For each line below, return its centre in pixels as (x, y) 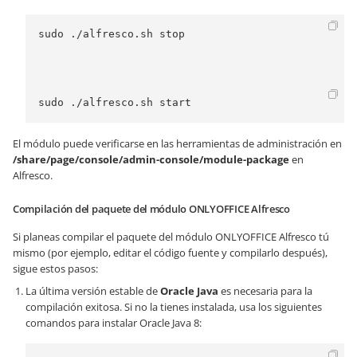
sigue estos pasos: (55, 269)
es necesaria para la (265, 291)
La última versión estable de (93, 291)
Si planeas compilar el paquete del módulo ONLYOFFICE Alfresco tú (171, 237)
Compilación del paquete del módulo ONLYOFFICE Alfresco (151, 209)
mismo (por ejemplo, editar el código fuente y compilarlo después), (170, 253)
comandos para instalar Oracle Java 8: (114, 323)
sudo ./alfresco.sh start (115, 102)
